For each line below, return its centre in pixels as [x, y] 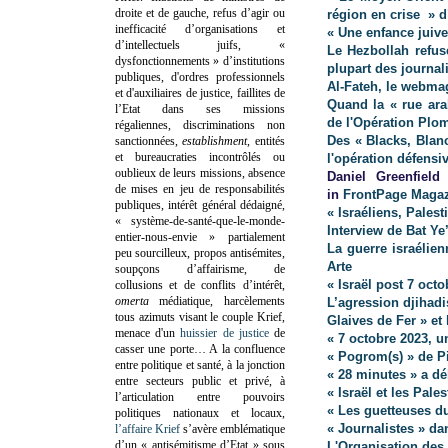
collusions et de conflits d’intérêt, [200, 284]
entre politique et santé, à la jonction [200, 364]
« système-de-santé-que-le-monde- [200, 220]
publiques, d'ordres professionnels [200, 76]
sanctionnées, [149, 140]
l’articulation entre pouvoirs [200, 396]
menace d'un [148, 332]
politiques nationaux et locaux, [200, 412]
